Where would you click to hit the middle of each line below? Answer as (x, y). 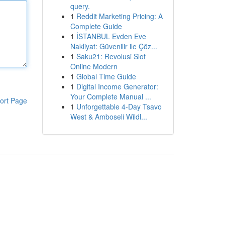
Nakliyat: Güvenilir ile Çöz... (114, 46)
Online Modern (94, 66)
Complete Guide (96, 26)
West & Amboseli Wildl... (108, 117)
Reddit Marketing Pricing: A (119, 16)
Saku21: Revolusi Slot (111, 56)
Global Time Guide (106, 76)
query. (80, 6)
